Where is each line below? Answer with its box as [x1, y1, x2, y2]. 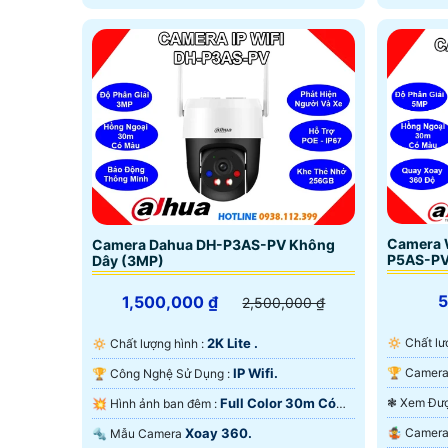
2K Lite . [207, 334, 258, 351]
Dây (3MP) [92, 251, 164, 269]
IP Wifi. [233, 364, 278, 381]
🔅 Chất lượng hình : [110, 335, 207, 351]
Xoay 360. [185, 424, 252, 441]
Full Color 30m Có [220, 394, 336, 411]
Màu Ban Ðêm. [92, 417, 184, 434]
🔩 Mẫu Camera [110, 425, 185, 441]
